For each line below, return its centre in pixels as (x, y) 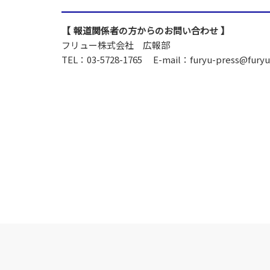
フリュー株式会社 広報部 (116, 45)
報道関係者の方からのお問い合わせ (146, 30)
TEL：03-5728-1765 (102, 59)
